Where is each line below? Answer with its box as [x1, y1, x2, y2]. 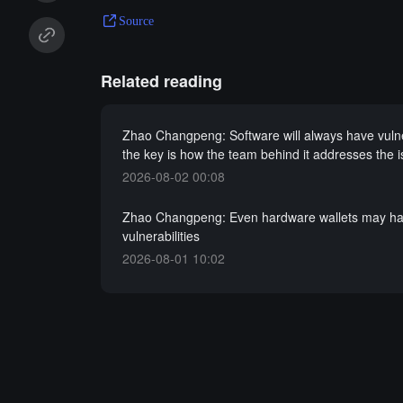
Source [118, 13, 154, 28]
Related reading [100, 69, 222, 93]
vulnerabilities [121, 227, 200, 245]
